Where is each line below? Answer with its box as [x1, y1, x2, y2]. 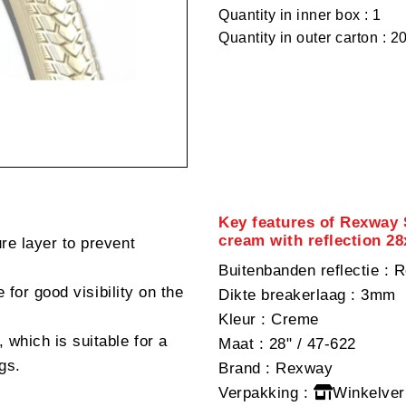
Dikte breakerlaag [218, 285, 346, 304]
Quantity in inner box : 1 [218, 6, 382, 23]
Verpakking [218, 383, 299, 401]
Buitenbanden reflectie [218, 261, 380, 279]
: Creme [256, 310, 319, 328]
